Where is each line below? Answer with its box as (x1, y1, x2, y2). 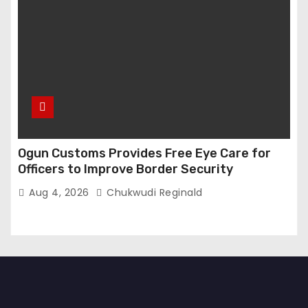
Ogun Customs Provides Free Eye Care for (18, 146, 271, 162)
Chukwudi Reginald (103, 186, 203, 200)
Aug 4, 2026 (29, 186, 92, 200)
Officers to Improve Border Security (18, 162, 233, 177)
